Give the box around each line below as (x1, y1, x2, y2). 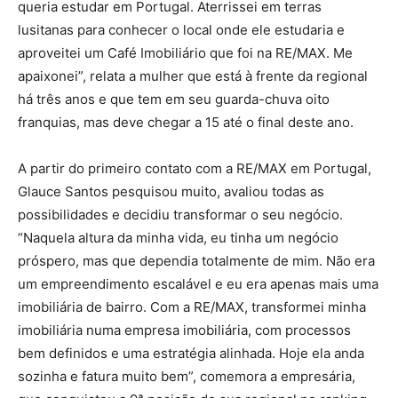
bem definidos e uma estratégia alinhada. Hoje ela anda (18, 344, 364, 362)
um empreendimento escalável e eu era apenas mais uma (18, 275, 378, 292)
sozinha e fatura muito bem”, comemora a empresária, (18, 367, 355, 385)
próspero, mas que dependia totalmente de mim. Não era (18, 251, 375, 269)
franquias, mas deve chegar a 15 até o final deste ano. (18, 113, 354, 131)
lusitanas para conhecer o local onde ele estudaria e (18, 20, 345, 38)
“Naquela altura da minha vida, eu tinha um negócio (18, 228, 338, 246)
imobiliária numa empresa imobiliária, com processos (18, 321, 351, 338)
